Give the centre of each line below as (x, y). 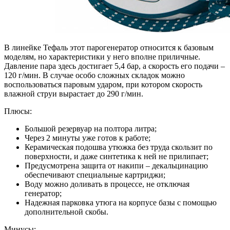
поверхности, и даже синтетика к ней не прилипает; (117, 157)
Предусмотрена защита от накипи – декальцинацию (116, 166)
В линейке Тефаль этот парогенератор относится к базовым (109, 48)
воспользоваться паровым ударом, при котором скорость (103, 85)
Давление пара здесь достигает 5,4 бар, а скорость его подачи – (114, 66)
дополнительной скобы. (66, 212)
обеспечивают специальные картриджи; (95, 175)
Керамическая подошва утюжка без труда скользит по (119, 147)
